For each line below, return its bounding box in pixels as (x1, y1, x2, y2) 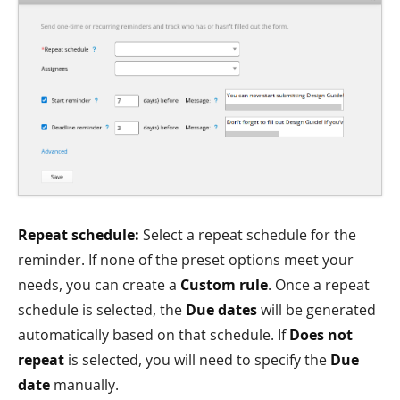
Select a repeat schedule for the (139, 225, 356, 246)
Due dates (186, 300, 257, 321)
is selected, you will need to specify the (64, 350, 330, 371)
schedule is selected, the (18, 300, 186, 321)
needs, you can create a (18, 275, 180, 296)
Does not (289, 325, 353, 346)
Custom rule (180, 275, 268, 296)
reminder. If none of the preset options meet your (18, 250, 354, 271)
